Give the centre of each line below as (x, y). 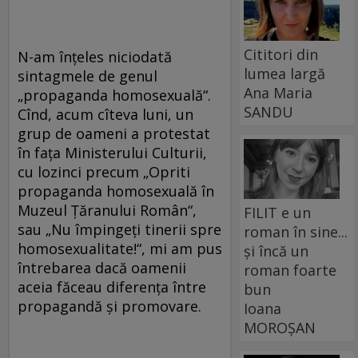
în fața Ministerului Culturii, (112, 153)
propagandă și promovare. (109, 306)
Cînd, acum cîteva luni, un (105, 115)
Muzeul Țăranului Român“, (107, 211)
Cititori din (281, 54)
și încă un (276, 251)
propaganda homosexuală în (116, 191)
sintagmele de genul (88, 76)
